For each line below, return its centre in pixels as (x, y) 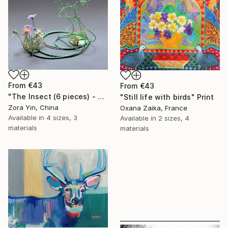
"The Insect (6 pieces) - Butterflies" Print (101, 97)
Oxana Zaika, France (154, 108)
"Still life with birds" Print (167, 97)
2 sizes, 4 (174, 118)
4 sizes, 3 (62, 118)
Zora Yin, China (33, 108)
